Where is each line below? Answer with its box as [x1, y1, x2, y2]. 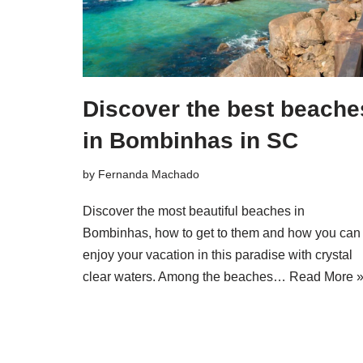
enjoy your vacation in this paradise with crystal [83, 248, 352, 263]
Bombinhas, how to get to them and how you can [83, 226, 361, 241]
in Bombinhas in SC [83, 128, 298, 154]
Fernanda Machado [98, 168, 199, 181]
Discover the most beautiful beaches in [83, 204, 305, 219]
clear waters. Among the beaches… [83, 270, 289, 284]
